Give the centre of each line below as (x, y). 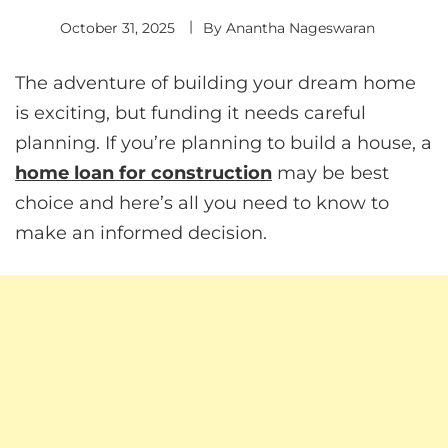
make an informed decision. (141, 233)
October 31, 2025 (117, 28)
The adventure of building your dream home (215, 83)
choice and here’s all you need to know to (202, 203)
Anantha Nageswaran (300, 28)
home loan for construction (143, 173)
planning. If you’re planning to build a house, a (223, 143)
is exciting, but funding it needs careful (190, 113)
